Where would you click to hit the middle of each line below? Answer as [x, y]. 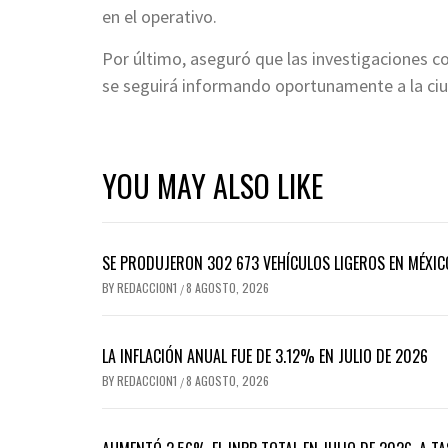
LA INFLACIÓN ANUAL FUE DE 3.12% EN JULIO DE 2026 [265, 356]
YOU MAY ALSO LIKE [212, 186]
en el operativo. [159, 17]
